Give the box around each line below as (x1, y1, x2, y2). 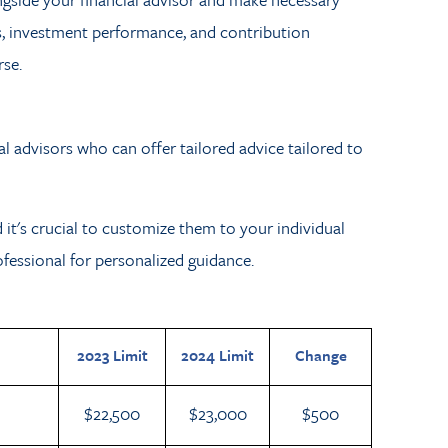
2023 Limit (76, 344, 148, 366)
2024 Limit (181, 344, 254, 366)
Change (294, 344, 347, 366)
